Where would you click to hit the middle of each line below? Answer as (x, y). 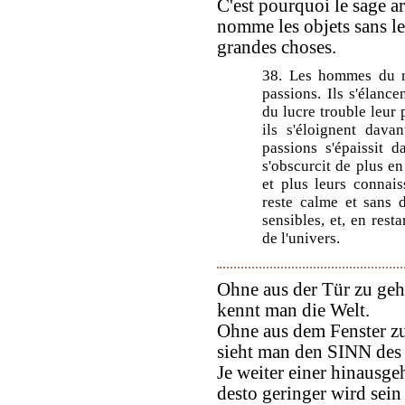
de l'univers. (301, 238)
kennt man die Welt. (293, 311)
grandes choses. (277, 47)
